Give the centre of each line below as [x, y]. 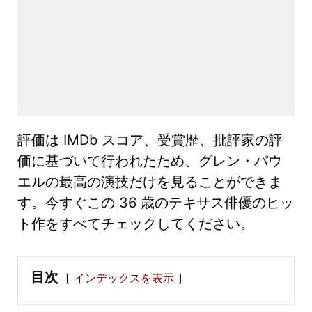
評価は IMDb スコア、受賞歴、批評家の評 [150, 140]
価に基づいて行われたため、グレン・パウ [150, 161]
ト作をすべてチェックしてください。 [136, 223]
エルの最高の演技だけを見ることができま [150, 181]
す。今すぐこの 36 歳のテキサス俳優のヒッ [156, 202]
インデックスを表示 [124, 278]
